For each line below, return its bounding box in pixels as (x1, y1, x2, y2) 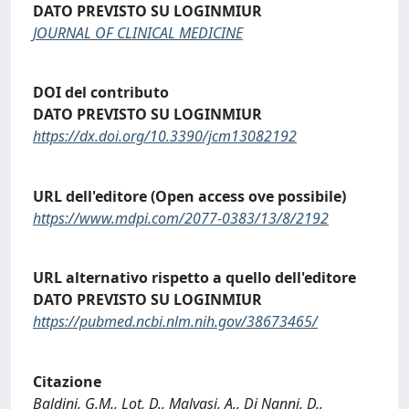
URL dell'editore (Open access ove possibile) (33, 185, 346, 206)
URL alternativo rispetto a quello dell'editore (33, 267, 356, 288)
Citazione (33, 371, 101, 392)
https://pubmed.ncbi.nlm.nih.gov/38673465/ (33, 311, 318, 332)
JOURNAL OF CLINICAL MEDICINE (33, 22, 243, 43)
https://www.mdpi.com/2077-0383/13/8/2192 (33, 207, 329, 228)
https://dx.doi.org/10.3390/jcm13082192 (33, 126, 297, 147)
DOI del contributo (33, 82, 169, 103)
